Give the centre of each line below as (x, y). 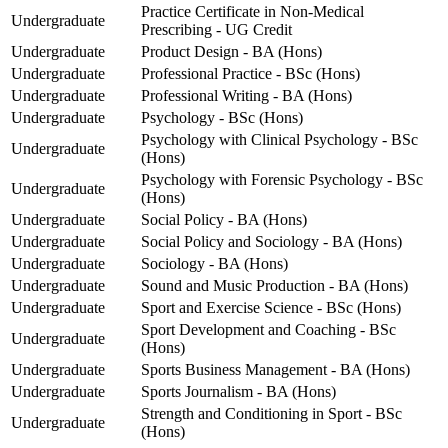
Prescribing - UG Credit (216, 30)
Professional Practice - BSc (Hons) (250, 74)
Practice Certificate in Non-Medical (252, 12)
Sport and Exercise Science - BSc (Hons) (271, 308)
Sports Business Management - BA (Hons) (275, 370)
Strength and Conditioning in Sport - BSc (271, 414)
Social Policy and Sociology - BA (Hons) (271, 242)
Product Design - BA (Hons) (231, 52)
